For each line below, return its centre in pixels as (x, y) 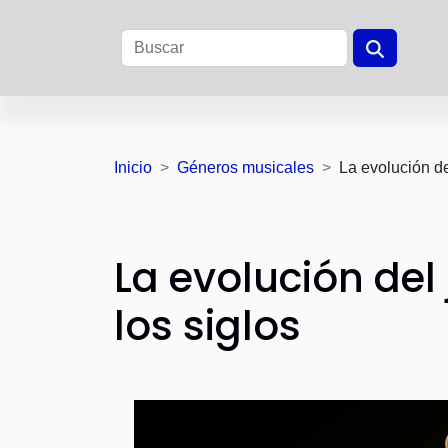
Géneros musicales (245, 167)
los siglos (207, 326)
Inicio (133, 167)
